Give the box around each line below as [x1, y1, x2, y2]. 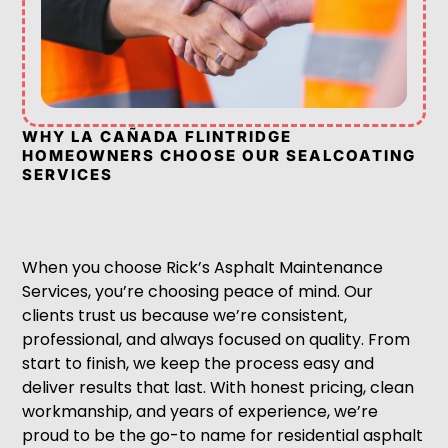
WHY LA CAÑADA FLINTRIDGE [22, 127, 293, 147]
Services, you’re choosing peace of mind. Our [22, 280, 374, 304]
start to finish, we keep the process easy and [22, 352, 375, 376]
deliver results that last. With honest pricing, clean [22, 376, 415, 400]
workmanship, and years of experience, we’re [22, 400, 379, 424]
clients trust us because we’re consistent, [22, 304, 348, 328]
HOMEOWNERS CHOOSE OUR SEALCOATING [22, 146, 417, 166]
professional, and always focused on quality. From [22, 328, 411, 352]
